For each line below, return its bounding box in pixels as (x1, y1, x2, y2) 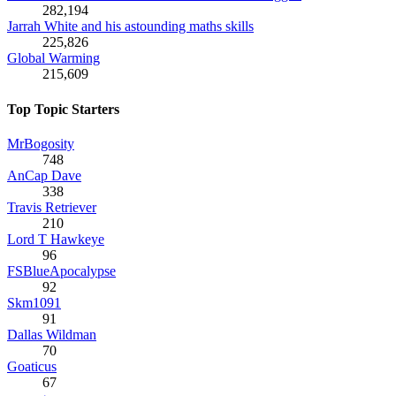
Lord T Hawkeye (7, 231, 104, 247)
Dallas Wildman (7, 326, 96, 342)
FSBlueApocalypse (7, 263, 116, 278)
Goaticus (7, 358, 57, 374)
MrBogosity (7, 135, 74, 151)
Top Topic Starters (7, 101, 119, 117)
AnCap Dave (7, 167, 81, 183)
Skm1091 (7, 294, 61, 310)
